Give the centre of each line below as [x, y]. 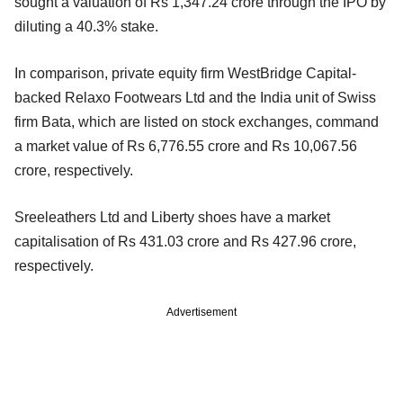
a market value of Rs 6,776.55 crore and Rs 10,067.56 [186, 146]
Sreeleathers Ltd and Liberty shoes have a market [172, 217]
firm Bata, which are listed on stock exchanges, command [197, 121]
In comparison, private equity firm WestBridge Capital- [185, 73]
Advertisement [201, 312]
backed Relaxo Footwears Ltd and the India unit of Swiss [195, 97]
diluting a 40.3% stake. [86, 26]
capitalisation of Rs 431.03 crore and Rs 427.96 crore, [185, 241]
